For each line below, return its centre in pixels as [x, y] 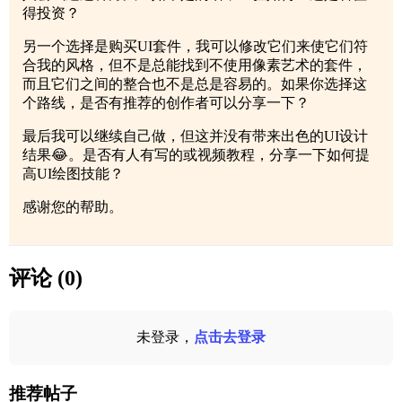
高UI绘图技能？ [73, 174]
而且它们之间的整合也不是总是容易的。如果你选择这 [195, 84]
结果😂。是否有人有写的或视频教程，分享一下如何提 [196, 155]
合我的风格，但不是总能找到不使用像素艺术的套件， [195, 66]
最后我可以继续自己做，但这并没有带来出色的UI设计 [195, 136]
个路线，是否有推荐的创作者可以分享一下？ [166, 103]
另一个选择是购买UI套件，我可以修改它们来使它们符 [195, 47]
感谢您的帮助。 [73, 207]
